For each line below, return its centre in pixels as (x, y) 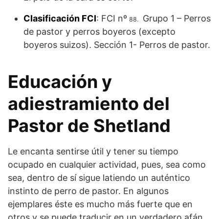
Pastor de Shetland (89, 126)
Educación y (60, 82)
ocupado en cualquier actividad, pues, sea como (107, 165)
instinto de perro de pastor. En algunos (88, 191)
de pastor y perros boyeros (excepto (99, 32)
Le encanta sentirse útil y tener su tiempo (93, 152)
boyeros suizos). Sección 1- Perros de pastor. (117, 45)
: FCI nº (112, 19)
